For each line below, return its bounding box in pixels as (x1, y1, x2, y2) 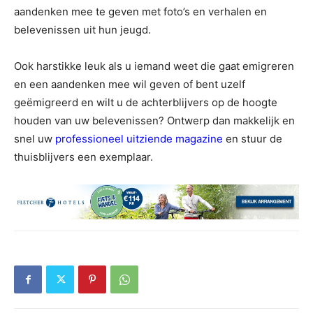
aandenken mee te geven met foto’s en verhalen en (14, 4, 267, 18)
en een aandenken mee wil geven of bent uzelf (14, 77, 245, 91)
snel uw (14, 131, 55, 145)
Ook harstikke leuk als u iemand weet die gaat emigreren (14, 59, 294, 73)
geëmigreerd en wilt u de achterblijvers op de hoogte (14, 95, 277, 109)
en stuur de (223, 131, 282, 145)
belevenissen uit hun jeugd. (14, 22, 151, 36)
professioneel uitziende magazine (55, 131, 223, 145)
